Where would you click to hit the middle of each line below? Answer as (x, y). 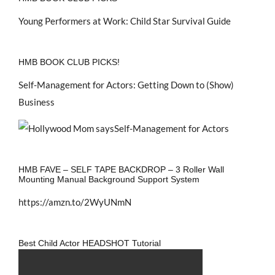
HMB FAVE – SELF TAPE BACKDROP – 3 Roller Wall (121, 169)
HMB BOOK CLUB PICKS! (69, 62)
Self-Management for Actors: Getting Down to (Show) (126, 84)
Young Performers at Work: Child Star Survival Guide (125, 21)
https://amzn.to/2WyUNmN (75, 202)
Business (37, 102)
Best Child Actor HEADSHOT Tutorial (90, 243)
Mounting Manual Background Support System (109, 179)
